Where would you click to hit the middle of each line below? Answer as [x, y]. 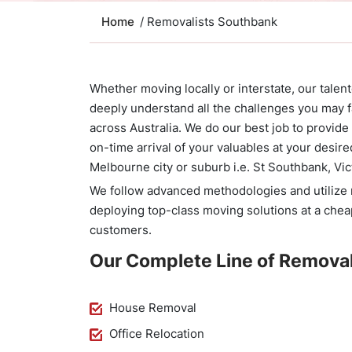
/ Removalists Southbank [209, 22]
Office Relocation [157, 334]
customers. [121, 230]
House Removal [153, 308]
